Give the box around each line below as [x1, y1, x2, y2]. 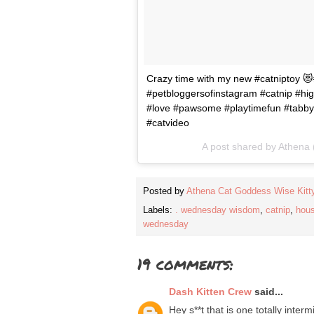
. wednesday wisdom [175, 205, 260, 216]
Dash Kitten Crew [169, 286, 252, 298]
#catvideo [146, 116, 189, 128]
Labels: [143, 205, 175, 216]
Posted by [143, 186, 186, 197]
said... [252, 286, 283, 298]
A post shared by [202, 140, 278, 152]
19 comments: [137, 253, 233, 275]
